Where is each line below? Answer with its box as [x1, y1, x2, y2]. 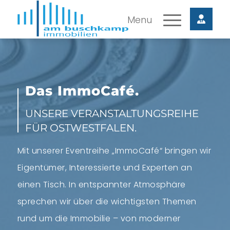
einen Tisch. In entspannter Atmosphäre [17, 178, 186, 190]
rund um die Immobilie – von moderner [17, 212, 181, 224]
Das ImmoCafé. [25, 83, 139, 100]
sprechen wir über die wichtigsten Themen [17, 195, 197, 207]
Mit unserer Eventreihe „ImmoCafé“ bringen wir [17, 144, 212, 157]
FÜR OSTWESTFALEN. [25, 122, 137, 135]
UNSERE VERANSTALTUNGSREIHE [25, 107, 199, 120]
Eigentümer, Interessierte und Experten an [17, 161, 193, 174]
